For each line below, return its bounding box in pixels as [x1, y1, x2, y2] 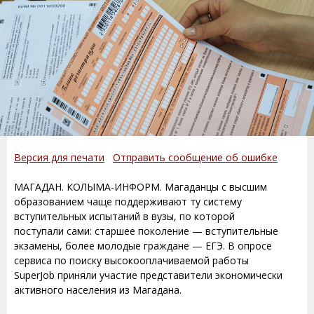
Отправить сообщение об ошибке [113, 151, 278, 165]
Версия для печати [14, 151, 104, 165]
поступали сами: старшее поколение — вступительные [14, 224, 278, 238]
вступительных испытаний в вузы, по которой [14, 210, 235, 224]
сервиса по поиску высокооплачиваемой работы [14, 254, 249, 268]
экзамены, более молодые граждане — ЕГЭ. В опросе [14, 239, 272, 253]
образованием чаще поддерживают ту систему [14, 195, 242, 209]
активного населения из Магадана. [14, 283, 182, 297]
